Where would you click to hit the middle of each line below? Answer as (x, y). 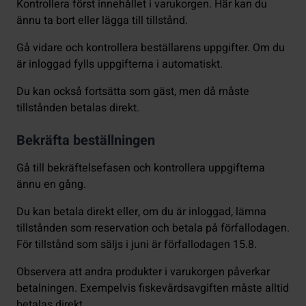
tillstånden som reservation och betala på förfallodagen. (153, 228)
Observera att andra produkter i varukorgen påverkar (143, 272)
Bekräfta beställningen (86, 141)
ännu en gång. (51, 185)
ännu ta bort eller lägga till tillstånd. (102, 21)
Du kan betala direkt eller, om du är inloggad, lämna (141, 212)
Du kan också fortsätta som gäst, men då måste (133, 92)
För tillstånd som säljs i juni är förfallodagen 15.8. (137, 245)
